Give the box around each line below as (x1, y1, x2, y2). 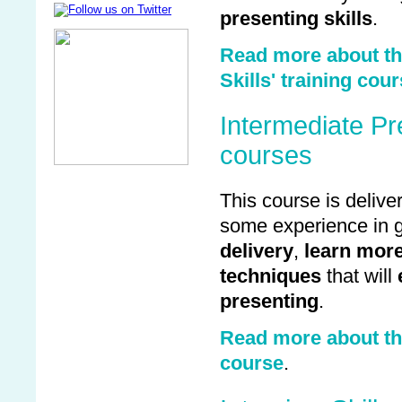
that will (321, 266, 398, 288)
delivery (220, 240, 293, 263)
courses (220, 140, 312, 170)
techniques (220, 266, 321, 288)
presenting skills (220, 7, 372, 30)
